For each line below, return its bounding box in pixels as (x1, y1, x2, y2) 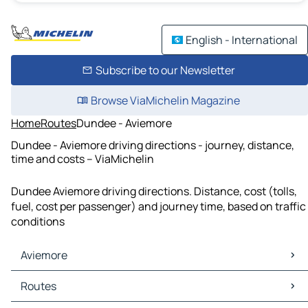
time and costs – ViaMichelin (11, 151, 154, 166)
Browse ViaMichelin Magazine (90, 93, 240, 108)
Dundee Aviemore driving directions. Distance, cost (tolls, (11, 184, 297, 199)
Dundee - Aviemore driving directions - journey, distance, (11, 137, 294, 153)
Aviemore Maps (14, 271, 89, 287)
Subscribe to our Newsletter (95, 63, 235, 78)
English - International (186, 32, 298, 47)
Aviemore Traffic (14, 286, 96, 302)
